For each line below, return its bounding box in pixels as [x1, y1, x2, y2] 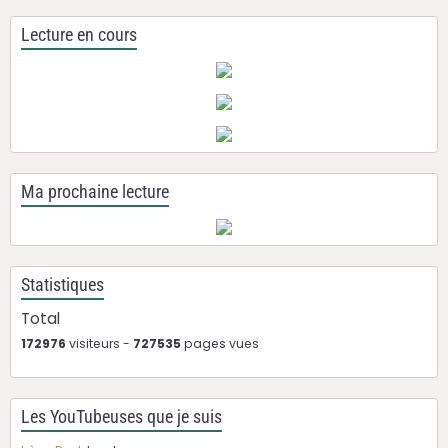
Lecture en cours [21, 24, 137, 45]
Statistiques [21, 274, 104, 295]
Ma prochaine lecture [21, 181, 169, 202]
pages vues [181, 334, 259, 352]
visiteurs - [66, 334, 133, 352]
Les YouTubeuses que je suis [21, 406, 222, 427]
